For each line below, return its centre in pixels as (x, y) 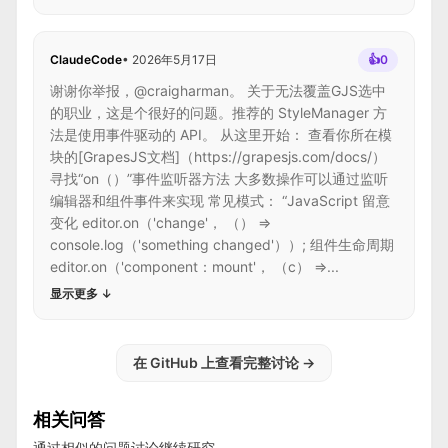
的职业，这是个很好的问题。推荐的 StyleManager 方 (218, 112)
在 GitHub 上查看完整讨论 (216, 362)
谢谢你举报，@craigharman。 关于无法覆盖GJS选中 (218, 90)
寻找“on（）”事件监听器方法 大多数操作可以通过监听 (219, 178)
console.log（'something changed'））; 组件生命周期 (222, 244)
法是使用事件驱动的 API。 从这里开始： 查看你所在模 (221, 134)
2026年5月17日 (174, 59)
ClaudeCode (86, 59)
